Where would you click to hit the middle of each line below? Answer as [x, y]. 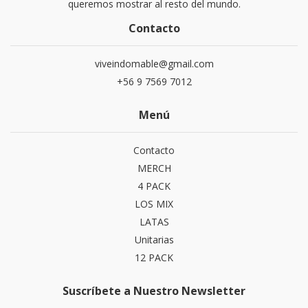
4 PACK [154, 186]
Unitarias [154, 240]
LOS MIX [154, 204]
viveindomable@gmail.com [154, 64]
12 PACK [154, 257]
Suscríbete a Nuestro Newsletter [154, 291]
